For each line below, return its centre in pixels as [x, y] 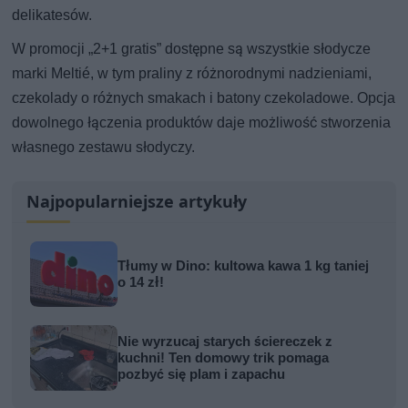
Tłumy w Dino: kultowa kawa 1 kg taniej [244, 265]
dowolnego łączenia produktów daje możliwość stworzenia [202, 122]
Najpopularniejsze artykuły [137, 201]
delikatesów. [52, 15]
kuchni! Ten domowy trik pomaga [224, 357]
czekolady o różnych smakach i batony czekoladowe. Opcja [204, 97]
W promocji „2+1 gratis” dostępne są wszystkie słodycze [192, 48]
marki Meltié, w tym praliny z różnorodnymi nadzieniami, [192, 73]
